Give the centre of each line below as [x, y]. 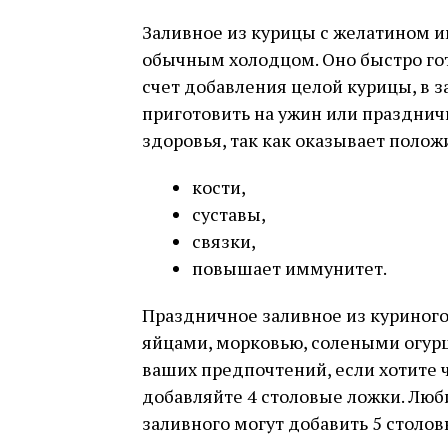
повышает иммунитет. [289, 268]
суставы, [229, 214]
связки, [224, 241]
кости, [219, 187]
